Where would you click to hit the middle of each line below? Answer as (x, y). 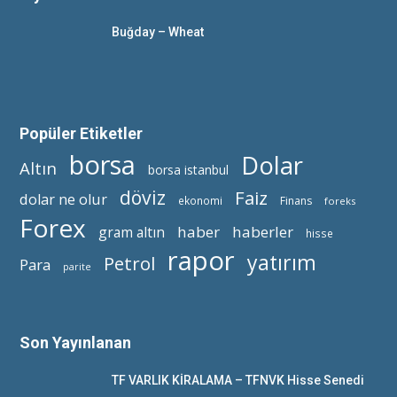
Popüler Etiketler (81, 133)
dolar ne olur (63, 199)
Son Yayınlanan (75, 343)
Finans (296, 201)
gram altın (132, 232)
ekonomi (200, 200)
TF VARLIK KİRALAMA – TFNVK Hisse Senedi (238, 380)
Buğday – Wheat (158, 32)
